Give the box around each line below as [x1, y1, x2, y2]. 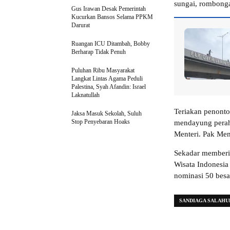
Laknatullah [71, 91, 100, 99]
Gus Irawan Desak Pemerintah [71, 5, 146, 13]
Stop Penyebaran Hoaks [71, 118, 130, 126]
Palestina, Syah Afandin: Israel [71, 83, 146, 91]
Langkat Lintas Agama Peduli [71, 75, 143, 83]
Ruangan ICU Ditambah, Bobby [71, 40, 150, 48]
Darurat [71, 22, 90, 29]
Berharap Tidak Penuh [71, 48, 126, 56]
